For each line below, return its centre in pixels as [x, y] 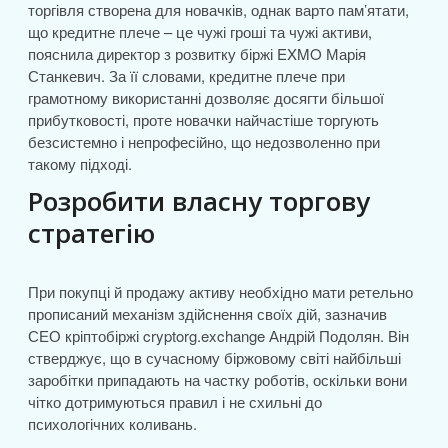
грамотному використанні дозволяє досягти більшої [205, 97]
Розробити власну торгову [198, 201]
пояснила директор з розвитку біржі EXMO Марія [196, 53]
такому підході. [79, 163]
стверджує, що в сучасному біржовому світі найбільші [214, 357]
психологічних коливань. [112, 423]
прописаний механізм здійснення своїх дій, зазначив [207, 313]
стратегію [91, 233]
